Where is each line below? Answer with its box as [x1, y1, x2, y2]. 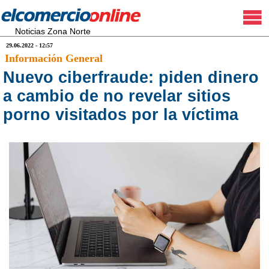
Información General [5, 52, 103, 64]
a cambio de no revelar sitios [3, 87, 231, 105]
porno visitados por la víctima [3, 106, 238, 124]
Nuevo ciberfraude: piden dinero [3, 68, 259, 86]
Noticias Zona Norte [15, 26, 91, 36]
